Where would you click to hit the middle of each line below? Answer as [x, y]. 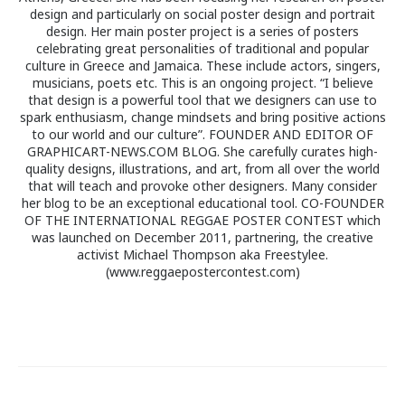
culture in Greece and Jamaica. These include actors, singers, [202, 66]
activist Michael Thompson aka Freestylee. [202, 255]
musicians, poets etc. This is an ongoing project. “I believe [202, 83]
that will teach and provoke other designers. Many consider [202, 186]
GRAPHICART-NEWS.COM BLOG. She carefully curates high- [202, 152]
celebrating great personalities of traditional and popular [202, 49]
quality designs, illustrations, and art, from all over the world [202, 169]
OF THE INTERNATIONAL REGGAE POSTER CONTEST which [202, 221]
